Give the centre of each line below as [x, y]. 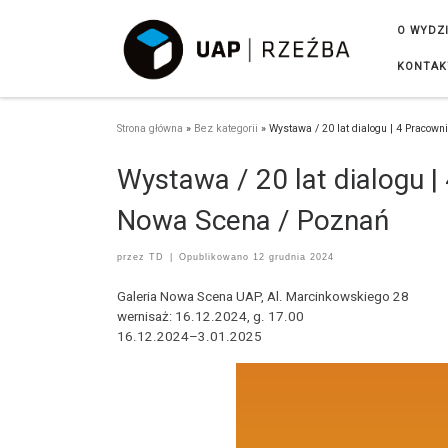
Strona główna [150, 128]
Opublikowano [215, 256]
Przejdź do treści [70, 25]
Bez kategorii [226, 128]
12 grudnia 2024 [293, 256]
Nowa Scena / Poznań [253, 221]
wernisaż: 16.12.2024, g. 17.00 [212, 317]
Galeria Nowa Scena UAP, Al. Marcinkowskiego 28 [263, 297]
